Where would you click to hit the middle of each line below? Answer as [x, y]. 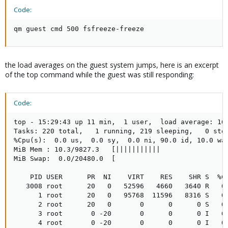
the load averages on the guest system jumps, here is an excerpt [112, 65]
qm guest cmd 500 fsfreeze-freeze [79, 29]
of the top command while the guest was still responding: [99, 75]
